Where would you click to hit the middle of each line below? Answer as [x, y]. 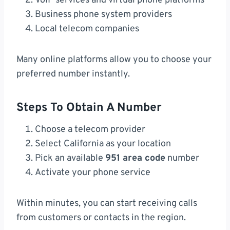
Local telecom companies [87, 29]
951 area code [135, 159]
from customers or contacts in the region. [101, 218]
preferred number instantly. [73, 74]
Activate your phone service [93, 173]
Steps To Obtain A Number [89, 108]
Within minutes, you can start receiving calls [107, 204]
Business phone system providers [103, 15]
